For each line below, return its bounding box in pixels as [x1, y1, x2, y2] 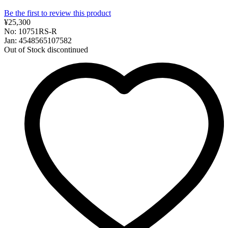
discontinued [47, 45, 88, 54]
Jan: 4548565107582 [4, 36, 72, 45]
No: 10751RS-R [4, 26, 57, 36]
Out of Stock [4, 45, 45, 54]
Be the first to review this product [4, 8, 111, 17]
